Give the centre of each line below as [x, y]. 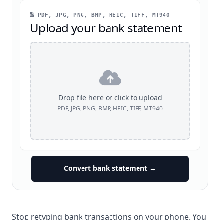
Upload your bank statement [106, 28]
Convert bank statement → [110, 168]
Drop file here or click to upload [110, 97]
